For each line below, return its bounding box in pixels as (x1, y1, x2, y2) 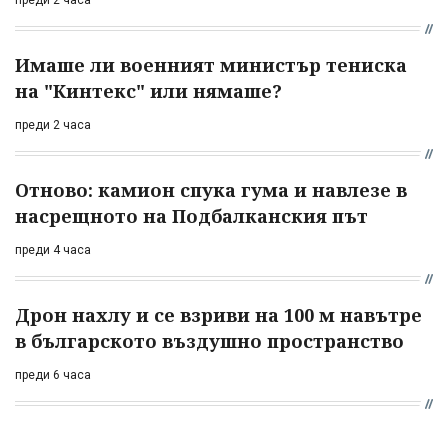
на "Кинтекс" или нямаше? (15, 78, 282, 103)
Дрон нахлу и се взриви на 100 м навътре (15, 302, 422, 327)
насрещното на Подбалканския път (15, 203, 368, 228)
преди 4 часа (15, 242, 91, 257)
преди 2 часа (15, 117, 91, 132)
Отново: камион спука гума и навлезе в (15, 177, 407, 202)
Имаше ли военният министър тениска (15, 52, 407, 77)
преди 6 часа (15, 367, 91, 382)
